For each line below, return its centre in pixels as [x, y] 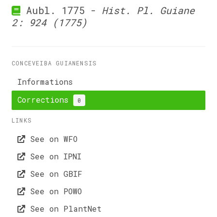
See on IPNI [53, 156]
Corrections [45, 100]
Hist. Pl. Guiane [148, 10]
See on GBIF [54, 174]
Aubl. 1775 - [61, 10]
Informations [45, 82]
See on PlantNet [63, 209]
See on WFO [51, 139]
